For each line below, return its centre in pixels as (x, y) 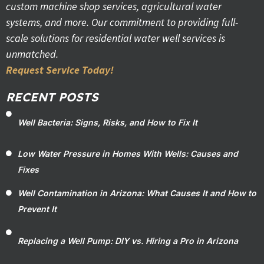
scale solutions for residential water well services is (115, 38)
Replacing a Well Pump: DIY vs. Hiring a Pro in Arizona (128, 240)
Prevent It (37, 209)
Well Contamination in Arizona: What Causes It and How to (137, 193)
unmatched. (32, 54)
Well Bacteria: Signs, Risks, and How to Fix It (108, 122)
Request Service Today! (60, 70)
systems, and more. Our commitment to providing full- (122, 22)
